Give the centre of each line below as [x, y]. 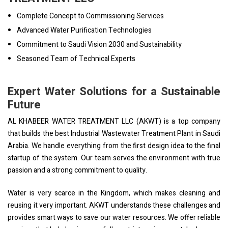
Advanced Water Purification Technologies [84, 30]
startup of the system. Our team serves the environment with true [114, 158]
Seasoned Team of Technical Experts [76, 59]
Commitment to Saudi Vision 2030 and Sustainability [99, 44]
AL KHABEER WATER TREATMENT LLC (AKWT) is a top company [114, 121]
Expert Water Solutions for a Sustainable [114, 91]
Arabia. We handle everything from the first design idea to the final [114, 146]
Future [24, 105]
